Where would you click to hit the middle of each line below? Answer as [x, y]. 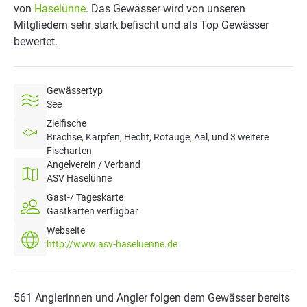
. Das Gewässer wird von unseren [165, 9]
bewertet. [36, 41]
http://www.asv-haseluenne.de [112, 244]
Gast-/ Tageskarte [85, 197]
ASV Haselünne [79, 178]
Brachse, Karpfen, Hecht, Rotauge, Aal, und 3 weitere [158, 137]
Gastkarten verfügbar [93, 211]
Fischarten [69, 151]
